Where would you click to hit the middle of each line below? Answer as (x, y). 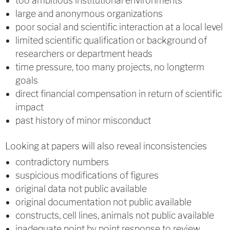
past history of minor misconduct (83, 120)
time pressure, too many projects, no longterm (110, 67)
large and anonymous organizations (89, 14)
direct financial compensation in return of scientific (119, 94)
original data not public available (81, 189)
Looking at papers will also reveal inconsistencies (106, 146)
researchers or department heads (84, 54)
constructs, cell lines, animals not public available (115, 215)
